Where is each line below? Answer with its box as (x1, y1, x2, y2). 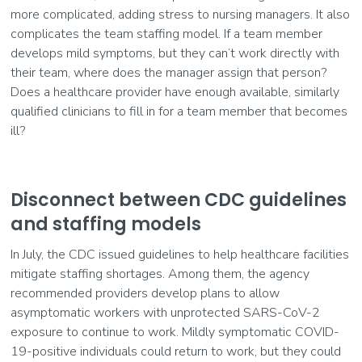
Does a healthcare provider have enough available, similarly (11, 83, 340, 102)
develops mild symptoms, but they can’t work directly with (11, 44, 340, 63)
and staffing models (11, 212, 202, 238)
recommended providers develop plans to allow (11, 284, 280, 303)
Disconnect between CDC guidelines (11, 187, 347, 213)
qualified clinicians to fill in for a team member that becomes (11, 103, 348, 121)
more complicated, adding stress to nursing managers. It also (11, 6, 351, 24)
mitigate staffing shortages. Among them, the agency (11, 265, 310, 284)
